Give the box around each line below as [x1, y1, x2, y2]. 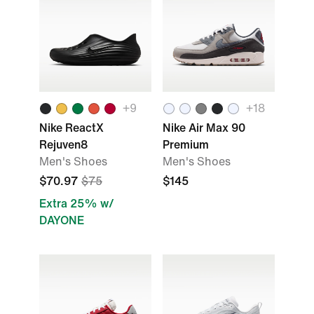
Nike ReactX [39, 122, 104, 134]
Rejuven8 [39, 139, 88, 151]
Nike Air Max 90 [163, 122, 245, 134]
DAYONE [39, 214, 84, 226]
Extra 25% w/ [39, 198, 114, 210]
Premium [163, 139, 209, 151]
